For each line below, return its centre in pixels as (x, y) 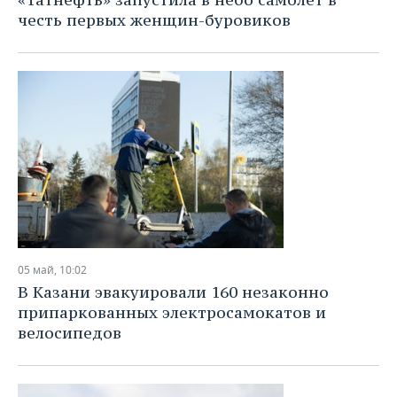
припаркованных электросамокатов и (172, 312)
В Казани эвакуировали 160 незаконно (173, 292)
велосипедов (70, 333)
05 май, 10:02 (52, 270)
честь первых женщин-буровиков (154, 20)
